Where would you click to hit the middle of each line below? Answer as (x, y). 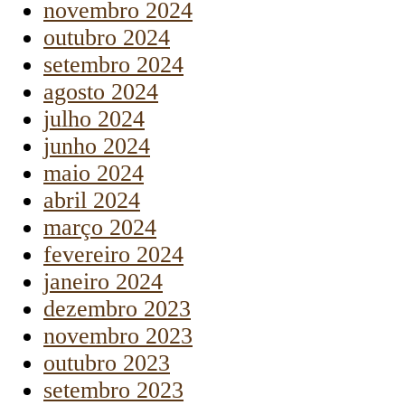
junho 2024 (97, 146)
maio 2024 (94, 174)
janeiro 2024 (103, 282)
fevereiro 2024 (113, 255)
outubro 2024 (107, 38)
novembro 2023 (118, 336)
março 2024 (100, 228)
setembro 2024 (113, 65)
